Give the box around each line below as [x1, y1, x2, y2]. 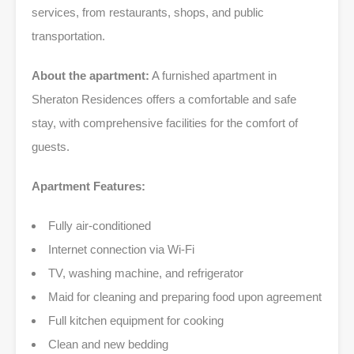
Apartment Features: [32, 179, 145, 193]
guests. [32, 139, 70, 153]
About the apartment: [32, 68, 149, 82]
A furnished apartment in [149, 68, 277, 82]
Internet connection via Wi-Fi [48, 242, 194, 256]
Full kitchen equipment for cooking [48, 313, 224, 327]
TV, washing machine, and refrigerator [48, 265, 243, 280]
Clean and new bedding [48, 337, 168, 351]
